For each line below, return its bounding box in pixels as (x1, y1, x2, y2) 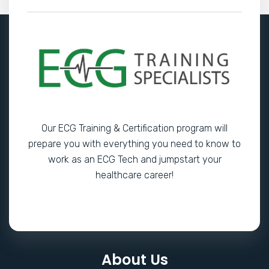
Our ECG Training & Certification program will (41, 122, 228, 134)
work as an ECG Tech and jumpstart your (47, 153, 222, 165)
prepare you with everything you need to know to (28, 138, 241, 150)
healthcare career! (95, 169, 174, 181)
